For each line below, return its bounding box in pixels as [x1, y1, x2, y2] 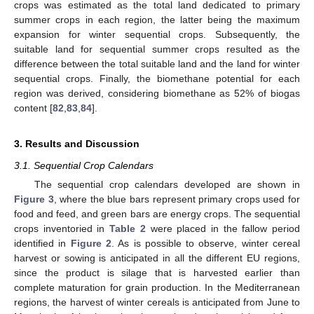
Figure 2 [70, 238, 111, 250]
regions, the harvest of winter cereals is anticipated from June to [14, 296, 300, 308]
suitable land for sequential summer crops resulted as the [14, 43, 300, 55]
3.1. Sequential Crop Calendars [14, 160, 153, 172]
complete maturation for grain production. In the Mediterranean [14, 282, 300, 294]
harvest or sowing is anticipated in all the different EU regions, [14, 252, 300, 264]
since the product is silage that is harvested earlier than [14, 267, 300, 279]
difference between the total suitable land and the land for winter [14, 58, 300, 70]
